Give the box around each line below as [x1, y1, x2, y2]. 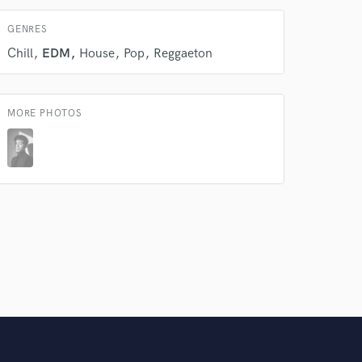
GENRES [7, 23, 48, 36]
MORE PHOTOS [7, 107, 82, 120]
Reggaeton [154, 46, 213, 61]
